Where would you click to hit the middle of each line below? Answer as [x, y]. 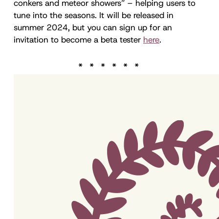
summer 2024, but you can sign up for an [93, 27]
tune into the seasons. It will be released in [94, 15]
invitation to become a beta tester [78, 39]
